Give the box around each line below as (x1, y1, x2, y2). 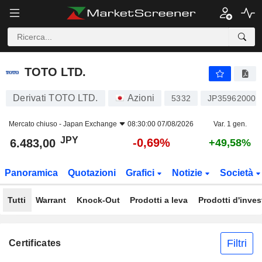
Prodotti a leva (130, 195, 188, 205)
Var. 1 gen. (213, 120, 247, 128)
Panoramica (5, 168, 58, 178)
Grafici (125, 168, 157, 178)
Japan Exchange (63, 120, 117, 128)
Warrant (36, 195, 66, 205)
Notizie (171, 168, 205, 178)
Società (219, 168, 256, 178)
